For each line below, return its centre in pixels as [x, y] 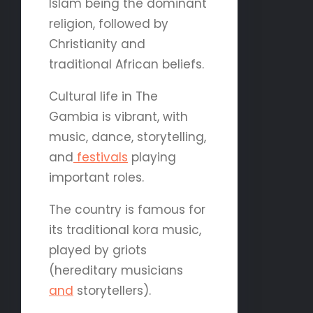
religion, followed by [109, 23]
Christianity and [97, 44]
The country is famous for [127, 209]
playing [152, 157]
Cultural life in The [103, 96]
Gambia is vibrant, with [118, 116]
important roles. [96, 177]
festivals [101, 157]
